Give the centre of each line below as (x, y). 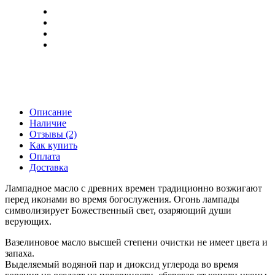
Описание (51, 112)
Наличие (48, 123)
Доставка (49, 167)
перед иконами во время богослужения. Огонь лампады (122, 199)
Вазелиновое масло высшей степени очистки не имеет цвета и (136, 242)
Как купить (53, 145)
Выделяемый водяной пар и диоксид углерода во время (122, 264)
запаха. (20, 253)
